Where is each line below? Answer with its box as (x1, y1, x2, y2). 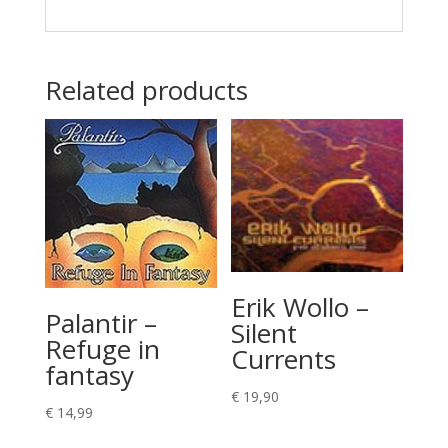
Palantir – (44, 304, 157, 341)
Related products (44, 72, 248, 108)
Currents (231, 341, 337, 378)
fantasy (44, 356, 134, 393)
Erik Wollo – (231, 289, 370, 326)
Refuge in (44, 330, 160, 367)
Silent (231, 315, 298, 352)
